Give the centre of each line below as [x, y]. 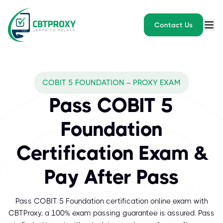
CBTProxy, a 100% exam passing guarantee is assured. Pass [111, 213]
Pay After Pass [111, 177]
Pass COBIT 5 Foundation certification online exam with [111, 201]
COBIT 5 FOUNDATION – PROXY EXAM [111, 83]
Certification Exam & [111, 153]
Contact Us [173, 25]
